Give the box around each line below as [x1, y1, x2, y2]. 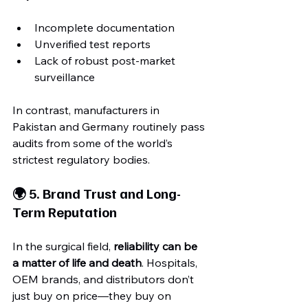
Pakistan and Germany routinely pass [12, 120, 208, 133]
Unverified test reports [34, 37, 151, 51]
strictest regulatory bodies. [12, 153, 150, 166]
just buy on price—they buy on [12, 289, 174, 302]
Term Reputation [12, 203, 117, 221]
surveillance [34, 70, 95, 84]
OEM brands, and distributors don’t [12, 272, 197, 286]
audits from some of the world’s [12, 136, 175, 150]
